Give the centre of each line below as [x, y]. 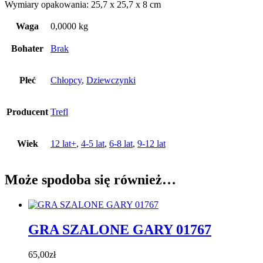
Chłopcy [66, 80]
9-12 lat [151, 143]
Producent [27, 112]
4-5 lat [93, 143]
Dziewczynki [111, 80]
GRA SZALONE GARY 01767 [120, 229]
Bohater [27, 48]
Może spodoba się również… [90, 179]
